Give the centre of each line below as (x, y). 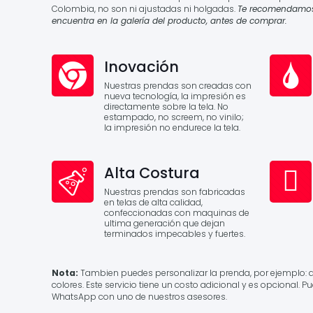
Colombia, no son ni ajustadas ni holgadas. (145, 9)
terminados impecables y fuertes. (175, 234)
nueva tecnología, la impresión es (175, 96)
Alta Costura (152, 173)
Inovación (141, 67)
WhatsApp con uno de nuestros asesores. (139, 297)
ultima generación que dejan (165, 223)
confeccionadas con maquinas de (177, 213)
